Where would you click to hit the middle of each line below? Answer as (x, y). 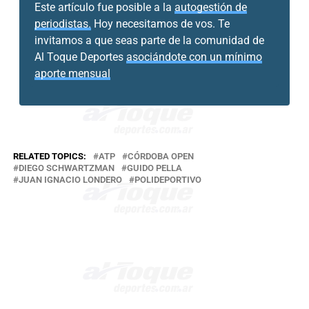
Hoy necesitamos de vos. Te (161, 24)
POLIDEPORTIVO (168, 179)
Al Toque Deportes (81, 57)
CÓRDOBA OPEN (160, 156)
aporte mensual (73, 74)
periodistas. (63, 24)
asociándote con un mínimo (195, 57)
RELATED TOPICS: (49, 156)
